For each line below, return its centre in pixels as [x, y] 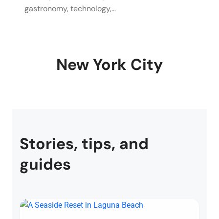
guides [45, 164]
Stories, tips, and [84, 144]
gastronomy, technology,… [70, 9]
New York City [109, 65]
